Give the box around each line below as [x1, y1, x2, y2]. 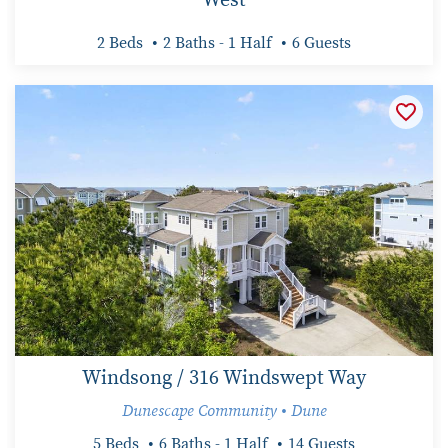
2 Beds [97, 34, 143, 51]
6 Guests [292, 34, 351, 51]
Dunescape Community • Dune [121, 403, 327, 420]
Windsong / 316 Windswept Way [82, 368, 366, 389]
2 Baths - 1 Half [163, 34, 272, 51]
